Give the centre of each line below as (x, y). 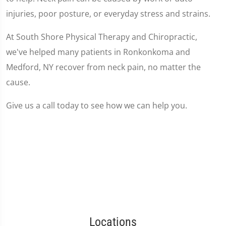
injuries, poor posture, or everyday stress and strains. (108, 14)
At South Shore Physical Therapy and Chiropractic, (102, 37)
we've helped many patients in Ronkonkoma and (98, 52)
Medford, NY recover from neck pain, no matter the (103, 67)
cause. (18, 82)
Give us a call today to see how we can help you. (97, 105)
